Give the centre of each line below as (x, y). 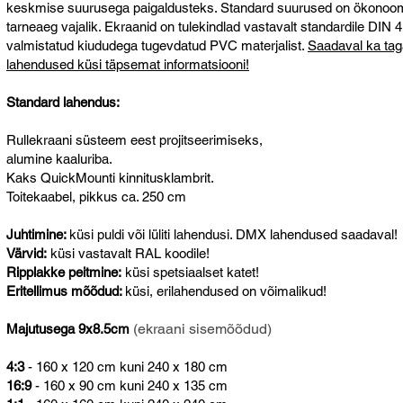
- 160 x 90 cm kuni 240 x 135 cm (130, 385)
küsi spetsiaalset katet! (190, 272)
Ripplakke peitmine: (64, 272)
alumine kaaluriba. (59, 158)
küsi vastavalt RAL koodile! (128, 253)
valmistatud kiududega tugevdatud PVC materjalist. (157, 45)
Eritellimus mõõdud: (66, 291)
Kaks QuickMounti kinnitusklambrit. (110, 177)
